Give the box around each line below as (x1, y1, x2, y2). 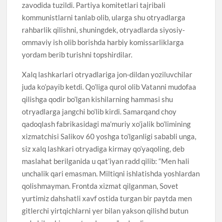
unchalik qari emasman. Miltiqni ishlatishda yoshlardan (22, 168, 200, 178)
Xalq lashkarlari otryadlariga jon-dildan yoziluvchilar (22, 69, 193, 79)
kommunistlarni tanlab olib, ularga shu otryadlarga (22, 12, 186, 22)
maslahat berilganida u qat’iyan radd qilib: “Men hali (22, 156, 190, 166)
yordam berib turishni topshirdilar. (22, 50, 133, 59)
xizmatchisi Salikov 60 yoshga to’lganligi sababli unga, (22, 131, 197, 141)
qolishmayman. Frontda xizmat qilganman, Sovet (22, 181, 179, 190)
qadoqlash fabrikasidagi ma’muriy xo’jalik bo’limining (22, 119, 191, 128)
